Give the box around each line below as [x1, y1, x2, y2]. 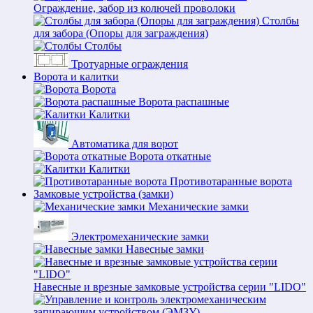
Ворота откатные [129, 150, 211, 162]
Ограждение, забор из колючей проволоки [34, 2, 235, 14]
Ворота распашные [138, 96, 229, 108]
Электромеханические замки [71, 231, 209, 242]
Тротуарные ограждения [71, 58, 188, 70]
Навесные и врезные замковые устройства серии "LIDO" [34, 281, 306, 293]
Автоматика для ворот [71, 138, 178, 150]
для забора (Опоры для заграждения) [34, 27, 208, 39]
